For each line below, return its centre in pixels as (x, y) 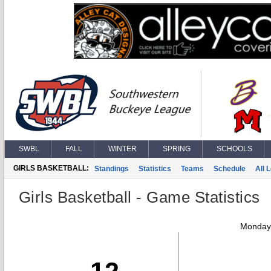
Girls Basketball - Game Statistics (139, 197)
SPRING (177, 149)
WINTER (122, 149)
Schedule (230, 169)
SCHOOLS (234, 149)
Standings (112, 169)
